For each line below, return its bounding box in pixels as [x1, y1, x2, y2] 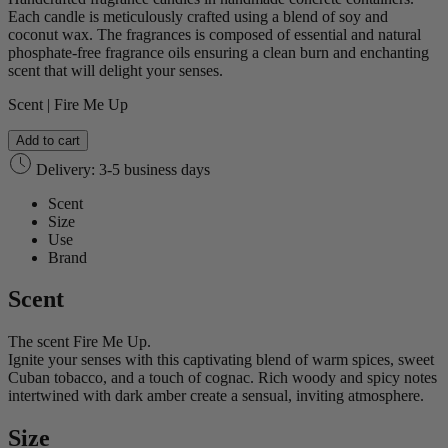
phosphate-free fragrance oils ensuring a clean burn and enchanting [8, 43, 429, 61]
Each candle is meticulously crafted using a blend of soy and [8, 7, 388, 25]
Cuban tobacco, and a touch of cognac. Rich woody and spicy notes [8, 369, 437, 387]
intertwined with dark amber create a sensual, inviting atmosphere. [8, 387, 424, 405]
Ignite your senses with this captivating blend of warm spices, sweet [8, 351, 434, 369]
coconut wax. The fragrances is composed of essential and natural [8, 25, 421, 43]
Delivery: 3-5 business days [36, 160, 210, 178]
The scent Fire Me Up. [8, 333, 151, 351]
